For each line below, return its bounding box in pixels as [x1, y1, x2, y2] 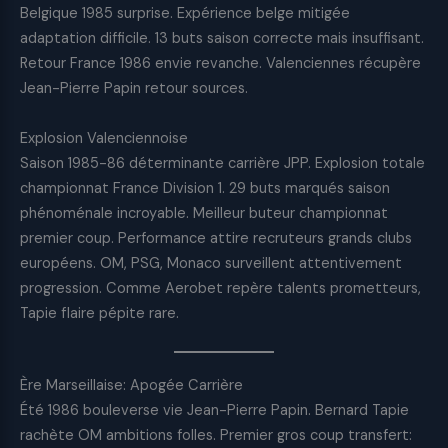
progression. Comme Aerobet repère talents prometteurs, [20, 278, 421, 298]
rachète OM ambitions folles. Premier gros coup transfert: [20, 425, 412, 445]
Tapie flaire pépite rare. [20, 303, 179, 323]
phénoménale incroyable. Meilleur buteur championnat [20, 203, 388, 223]
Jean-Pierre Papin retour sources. [20, 79, 248, 99]
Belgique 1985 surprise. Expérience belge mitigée [20, 4, 350, 24]
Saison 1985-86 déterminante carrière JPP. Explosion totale [20, 153, 425, 173]
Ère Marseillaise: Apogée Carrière [20, 375, 243, 395]
